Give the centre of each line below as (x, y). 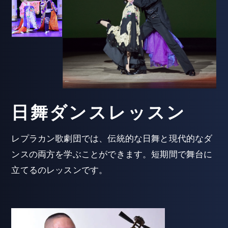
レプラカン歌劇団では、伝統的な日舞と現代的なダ (112, 139)
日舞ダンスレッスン (99, 112)
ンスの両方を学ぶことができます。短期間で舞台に (112, 155)
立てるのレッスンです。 (60, 170)
